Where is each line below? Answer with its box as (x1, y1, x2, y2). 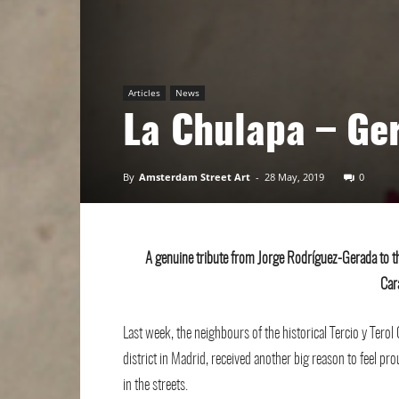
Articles (128, 86, 160, 99)
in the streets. (123, 378, 188, 393)
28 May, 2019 (265, 170, 324, 183)
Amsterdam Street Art (139, 170, 250, 183)
